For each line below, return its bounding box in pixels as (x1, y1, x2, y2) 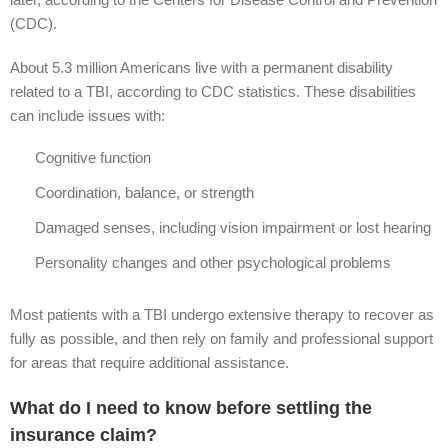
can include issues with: (10, 107, 165, 124)
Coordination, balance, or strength (35, 184, 254, 201)
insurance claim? (10, 425, 157, 445)
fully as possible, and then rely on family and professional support (10, 330, 433, 347)
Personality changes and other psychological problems (35, 254, 391, 271)
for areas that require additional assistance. (10, 354, 289, 371)
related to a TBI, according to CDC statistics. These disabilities (10, 83, 416, 100)
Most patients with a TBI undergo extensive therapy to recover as (10, 306, 434, 323)
